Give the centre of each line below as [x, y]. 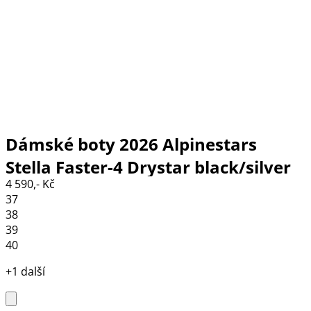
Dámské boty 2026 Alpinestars [131, 144]
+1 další [25, 272]
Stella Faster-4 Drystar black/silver [148, 167]
